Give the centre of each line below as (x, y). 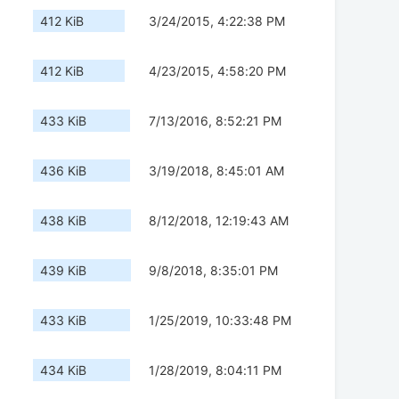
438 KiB (63, 221)
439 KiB (63, 271)
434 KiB (63, 370)
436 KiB (63, 171)
